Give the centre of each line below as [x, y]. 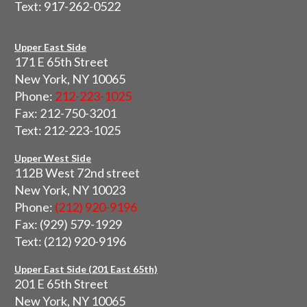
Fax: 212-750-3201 [65, 113]
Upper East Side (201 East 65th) [86, 269]
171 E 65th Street [61, 62]
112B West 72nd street [77, 173]
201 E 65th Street [61, 284]
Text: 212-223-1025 [67, 131]
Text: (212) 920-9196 [70, 242]
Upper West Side [53, 158]
